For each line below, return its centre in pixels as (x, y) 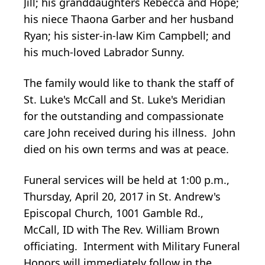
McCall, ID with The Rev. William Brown (122, 229)
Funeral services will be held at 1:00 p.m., (127, 180)
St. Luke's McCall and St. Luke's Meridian (125, 99)
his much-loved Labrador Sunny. (104, 52)
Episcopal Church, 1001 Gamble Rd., (114, 213)
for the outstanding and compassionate (124, 116)
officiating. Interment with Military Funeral (132, 246)
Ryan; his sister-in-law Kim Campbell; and (127, 35)
